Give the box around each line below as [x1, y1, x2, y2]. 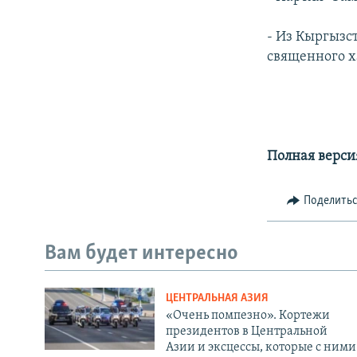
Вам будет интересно [45, 242, 238, 265]
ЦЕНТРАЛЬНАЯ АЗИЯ [165, 292, 269, 305]
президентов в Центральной [165, 325, 328, 339]
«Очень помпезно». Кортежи [165, 309, 330, 323]
